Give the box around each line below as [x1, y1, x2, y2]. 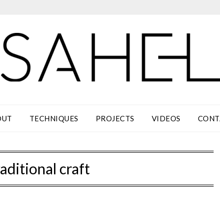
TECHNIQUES [29, 114, 79, 123]
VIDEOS [151, 114, 181, 123]
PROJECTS [95, 114, 135, 123]
